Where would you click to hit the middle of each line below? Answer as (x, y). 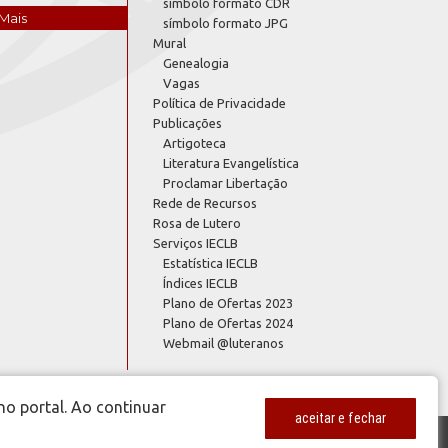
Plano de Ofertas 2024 (228, 322)
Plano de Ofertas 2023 (228, 302)
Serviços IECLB (195, 242)
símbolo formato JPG (225, 22)
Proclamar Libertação (225, 182)
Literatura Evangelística (231, 162)
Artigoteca (194, 142)
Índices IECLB (200, 282)
